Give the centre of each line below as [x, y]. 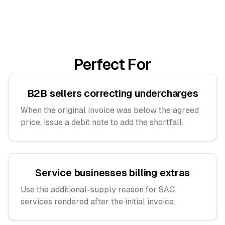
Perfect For [113, 65]
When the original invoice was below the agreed [110, 110]
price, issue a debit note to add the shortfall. [102, 122]
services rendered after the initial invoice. [98, 202]
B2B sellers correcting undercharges [113, 93]
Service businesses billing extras [113, 173]
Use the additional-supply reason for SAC [98, 190]
